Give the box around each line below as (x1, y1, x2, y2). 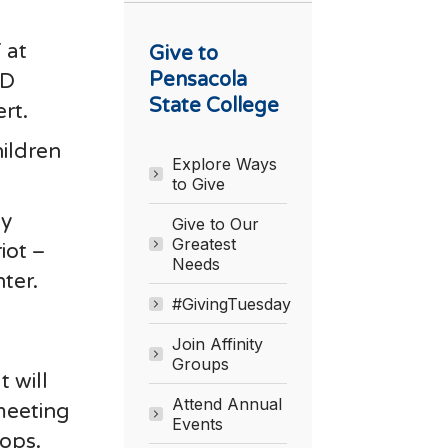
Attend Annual (171, 393, 282, 414)
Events (171, 413, 223, 434)
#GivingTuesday (171, 293, 291, 314)
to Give (171, 173, 225, 194)
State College (148, 93, 279, 118)
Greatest (171, 233, 236, 254)
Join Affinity (171, 333, 263, 354)
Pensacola (148, 67, 247, 92)
